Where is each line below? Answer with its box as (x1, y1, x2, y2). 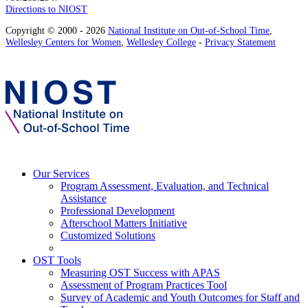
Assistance (60, 192, 107, 204)
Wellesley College (126, 36, 196, 48)
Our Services (33, 167, 89, 179)
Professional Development (60, 204, 175, 217)
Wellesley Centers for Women (5, 36, 121, 48)
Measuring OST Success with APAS (60, 266, 220, 278)
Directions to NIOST (5, 3, 87, 14)
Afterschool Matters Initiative (60, 217, 187, 229)
